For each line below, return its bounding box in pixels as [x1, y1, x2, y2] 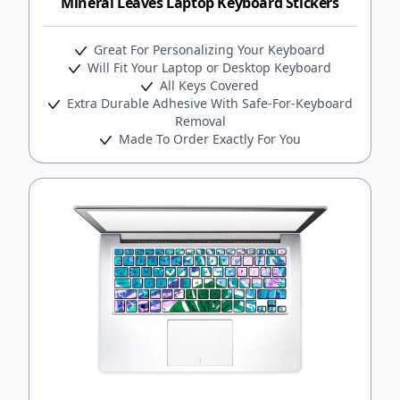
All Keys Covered [156, 76, 259, 94]
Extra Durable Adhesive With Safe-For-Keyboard [62, 94, 353, 112]
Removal [174, 112, 226, 129]
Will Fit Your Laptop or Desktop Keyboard [84, 58, 331, 76]
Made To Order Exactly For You [114, 129, 301, 147]
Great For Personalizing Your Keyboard [90, 40, 325, 58]
